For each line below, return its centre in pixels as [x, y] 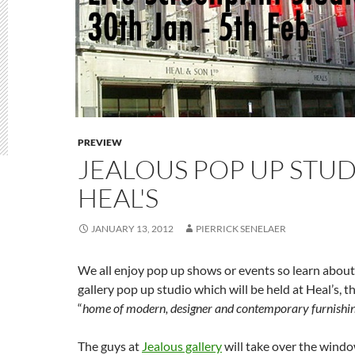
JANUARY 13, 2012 [132, 229]
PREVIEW [100, 142]
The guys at [110, 346]
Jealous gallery [182, 346]
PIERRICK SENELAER [241, 229]
